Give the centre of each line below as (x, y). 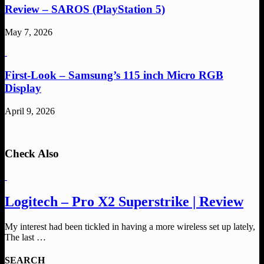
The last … (25, 237)
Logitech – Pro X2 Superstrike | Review (124, 201)
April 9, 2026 (30, 111)
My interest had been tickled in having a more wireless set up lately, (130, 226)
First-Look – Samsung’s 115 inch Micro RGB (114, 75)
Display (23, 88)
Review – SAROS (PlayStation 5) (85, 9)
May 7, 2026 (29, 32)
